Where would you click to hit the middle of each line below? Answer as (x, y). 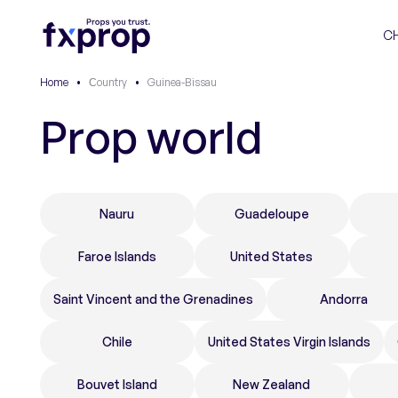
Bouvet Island (117, 384)
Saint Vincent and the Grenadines (153, 299)
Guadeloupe (271, 214)
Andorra (343, 299)
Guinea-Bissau (182, 82)
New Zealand (272, 384)
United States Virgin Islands (289, 342)
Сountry (108, 82)
